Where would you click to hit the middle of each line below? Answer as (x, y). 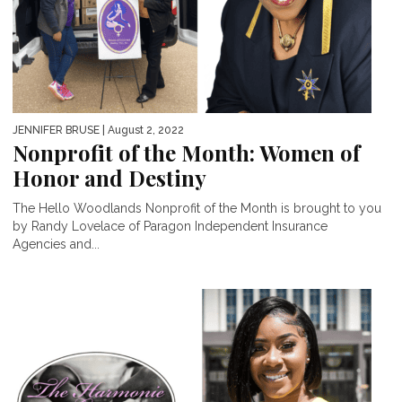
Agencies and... (56, 245)
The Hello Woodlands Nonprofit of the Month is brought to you (197, 209)
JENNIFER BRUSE (56, 131)
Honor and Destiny (109, 178)
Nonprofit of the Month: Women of (186, 153)
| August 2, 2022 (142, 131)
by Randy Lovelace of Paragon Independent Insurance (170, 227)
